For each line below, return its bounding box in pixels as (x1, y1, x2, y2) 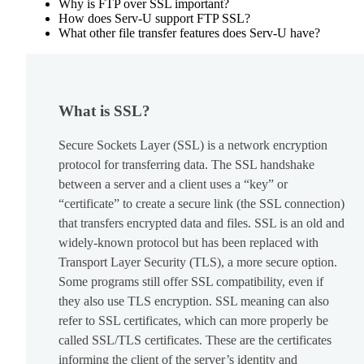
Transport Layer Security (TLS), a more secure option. (58, 255, 337, 270)
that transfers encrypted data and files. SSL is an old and (58, 216, 344, 231)
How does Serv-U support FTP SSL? (58, 11, 250, 26)
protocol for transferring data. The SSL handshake (58, 158, 314, 172)
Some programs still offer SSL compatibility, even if (58, 275, 323, 289)
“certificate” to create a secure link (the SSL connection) (58, 197, 344, 211)
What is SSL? (58, 102, 150, 119)
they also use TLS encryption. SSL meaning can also (58, 294, 329, 309)
